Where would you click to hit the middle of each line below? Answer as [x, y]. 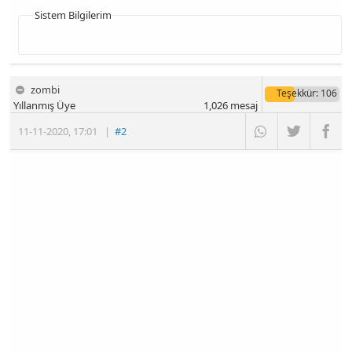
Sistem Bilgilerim [73, 15]
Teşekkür [296, 93]
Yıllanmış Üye [45, 106]
